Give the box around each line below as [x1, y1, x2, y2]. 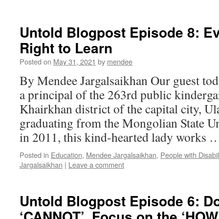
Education [51, 150, 82, 160]
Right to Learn [20, 38, 112, 58]
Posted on [20, 56, 51, 66]
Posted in [20, 150, 49, 160]
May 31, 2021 [53, 56, 96, 66]
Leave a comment [68, 159, 124, 170]
